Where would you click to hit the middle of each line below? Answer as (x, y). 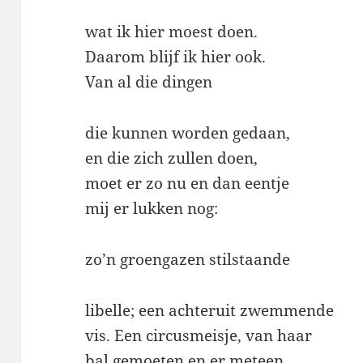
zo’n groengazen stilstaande (188, 260)
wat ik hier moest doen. (172, 32)
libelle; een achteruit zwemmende (210, 311)
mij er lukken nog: (152, 209)
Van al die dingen (149, 82)
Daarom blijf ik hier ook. (176, 57)
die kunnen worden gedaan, (188, 133)
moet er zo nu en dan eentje (188, 184)
